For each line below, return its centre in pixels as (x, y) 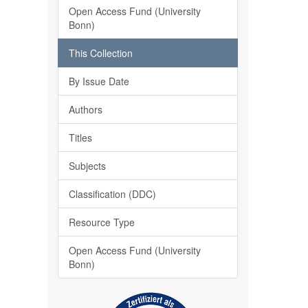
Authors (85, 109)
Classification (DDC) (112, 194)
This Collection (100, 53)
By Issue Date (99, 81)
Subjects (87, 166)
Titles (80, 137)
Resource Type (101, 222)
